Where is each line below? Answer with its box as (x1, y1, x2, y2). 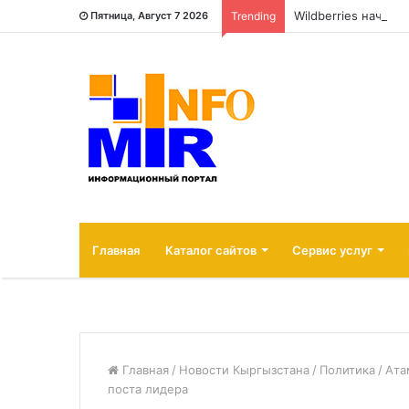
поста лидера (108, 382, 188, 396)
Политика (320, 362, 375, 377)
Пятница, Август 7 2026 (90, 9, 208, 22)
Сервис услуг (292, 243, 372, 257)
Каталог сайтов (165, 243, 257, 257)
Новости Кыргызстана (179, 362, 309, 377)
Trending (231, 9, 276, 23)
